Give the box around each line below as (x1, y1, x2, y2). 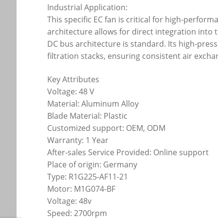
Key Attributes (47, 73, 100, 85)
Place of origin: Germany (47, 159, 138, 170)
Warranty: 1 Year (47, 134, 109, 145)
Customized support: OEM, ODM (47, 122, 166, 133)
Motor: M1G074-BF (47, 183, 116, 194)
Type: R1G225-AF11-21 (47, 171, 128, 182)
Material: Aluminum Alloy (47, 98, 139, 109)
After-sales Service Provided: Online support (47, 146, 209, 158)
